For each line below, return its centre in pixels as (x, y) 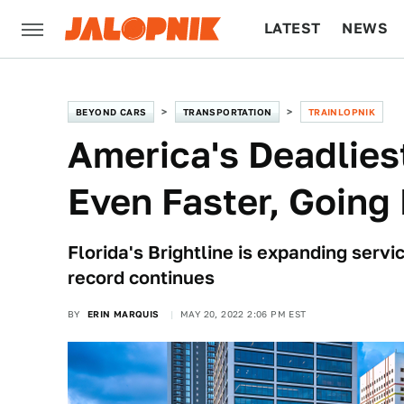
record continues (141, 278)
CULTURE (299, 86)
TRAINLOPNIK (342, 112)
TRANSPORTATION (227, 112)
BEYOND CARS (111, 112)
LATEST (293, 28)
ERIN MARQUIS (123, 314)
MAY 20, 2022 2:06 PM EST (243, 314)
